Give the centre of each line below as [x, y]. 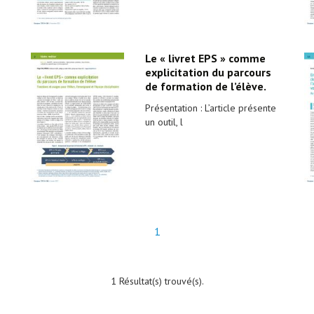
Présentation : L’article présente [210, 108]
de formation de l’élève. [205, 86]
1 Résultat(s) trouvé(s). [157, 281]
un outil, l [164, 122]
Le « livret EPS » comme [205, 58]
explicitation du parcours [208, 72]
